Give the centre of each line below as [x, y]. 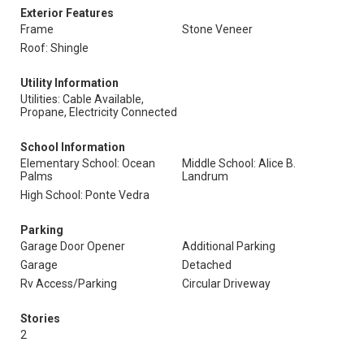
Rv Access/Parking [69, 284]
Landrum [205, 176]
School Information [73, 147]
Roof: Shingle [54, 48]
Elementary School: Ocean [88, 163]
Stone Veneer [217, 29]
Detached [207, 265]
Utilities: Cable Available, [82, 99]
